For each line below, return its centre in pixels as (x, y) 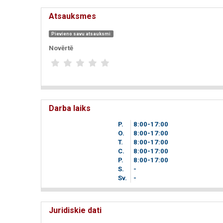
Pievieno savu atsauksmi (81, 34)
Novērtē (61, 48)
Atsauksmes (72, 16)
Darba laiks (70, 108)
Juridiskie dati (75, 210)
